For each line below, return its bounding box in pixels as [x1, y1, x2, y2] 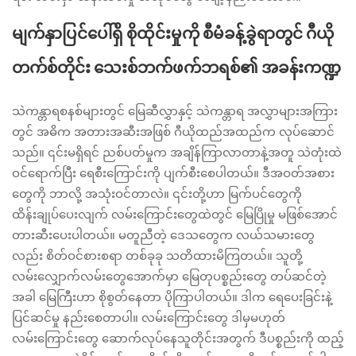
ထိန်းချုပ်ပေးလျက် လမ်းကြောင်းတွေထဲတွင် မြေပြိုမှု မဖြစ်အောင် [12, 206, 338, 222]
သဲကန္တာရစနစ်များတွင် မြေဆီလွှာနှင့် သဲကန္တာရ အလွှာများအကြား [12, 103, 338, 119]
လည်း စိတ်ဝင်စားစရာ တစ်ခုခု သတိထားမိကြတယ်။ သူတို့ [12, 247, 303, 264]
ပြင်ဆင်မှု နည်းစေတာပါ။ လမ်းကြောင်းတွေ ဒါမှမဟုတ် [12, 309, 285, 326]
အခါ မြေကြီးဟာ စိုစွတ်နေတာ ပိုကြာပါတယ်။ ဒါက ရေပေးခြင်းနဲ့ [12, 288, 332, 305]
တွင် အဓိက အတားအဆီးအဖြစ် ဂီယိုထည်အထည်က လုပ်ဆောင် [12, 123, 335, 140]
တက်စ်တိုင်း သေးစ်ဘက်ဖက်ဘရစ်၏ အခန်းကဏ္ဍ [12, 56, 341, 79]
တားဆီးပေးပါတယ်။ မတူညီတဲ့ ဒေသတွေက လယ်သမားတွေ [12, 226, 315, 243]
